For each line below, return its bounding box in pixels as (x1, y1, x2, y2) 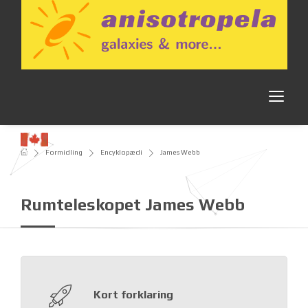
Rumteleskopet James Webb (21, 195, 245, 214)
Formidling (45, 148, 82, 156)
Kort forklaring (93, 288, 173, 302)
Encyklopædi (100, 148, 142, 156)
